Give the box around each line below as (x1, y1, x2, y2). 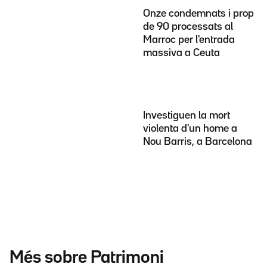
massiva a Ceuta (143, 48, 220, 58)
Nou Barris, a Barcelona (143, 136, 252, 147)
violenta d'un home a (143, 123, 237, 133)
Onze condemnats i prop (143, 8, 254, 18)
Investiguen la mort (143, 110, 230, 120)
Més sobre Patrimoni (10, 250, 164, 266)
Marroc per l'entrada (143, 35, 235, 45)
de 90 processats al (143, 21, 233, 32)
